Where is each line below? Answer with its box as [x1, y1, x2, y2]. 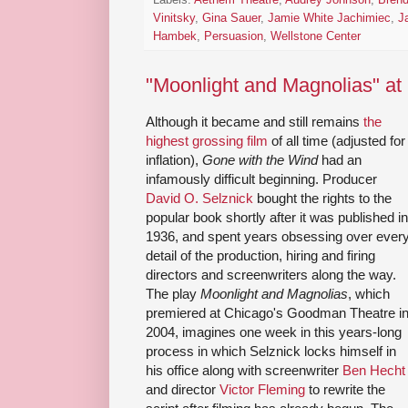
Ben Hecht [342, 362, 405, 378]
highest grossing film [146, 132, 268, 148]
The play [146, 285, 200, 301]
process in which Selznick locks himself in [146, 342, 396, 359]
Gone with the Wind [202, 151, 318, 168]
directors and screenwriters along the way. [146, 266, 396, 282]
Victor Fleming [219, 381, 305, 397]
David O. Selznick [146, 189, 253, 206]
